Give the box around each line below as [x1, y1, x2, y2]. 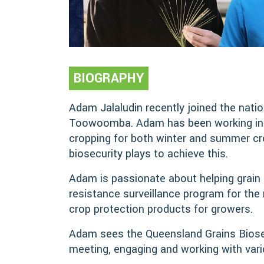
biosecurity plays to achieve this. [69, 146, 228, 162]
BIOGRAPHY [74, 69, 144, 88]
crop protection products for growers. [69, 202, 253, 217]
